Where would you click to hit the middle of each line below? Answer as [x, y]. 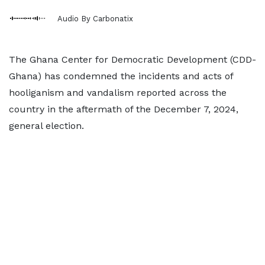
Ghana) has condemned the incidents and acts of [121, 76]
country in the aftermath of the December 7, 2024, [124, 109]
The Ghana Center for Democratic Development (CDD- [132, 59]
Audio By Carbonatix [95, 18]
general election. [46, 126]
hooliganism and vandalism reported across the [118, 93]
